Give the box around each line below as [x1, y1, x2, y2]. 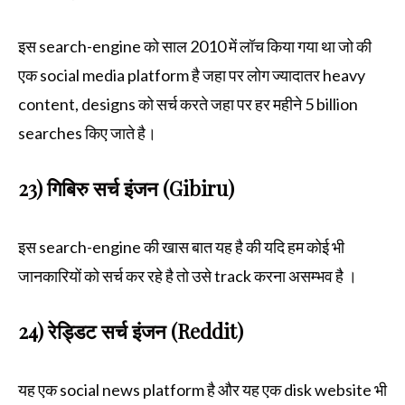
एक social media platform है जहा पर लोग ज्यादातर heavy [18, 65, 365, 86]
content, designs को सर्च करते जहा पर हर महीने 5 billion [18, 94, 358, 115]
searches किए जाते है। [18, 123, 159, 144]
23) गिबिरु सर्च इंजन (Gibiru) [18, 174, 239, 202]
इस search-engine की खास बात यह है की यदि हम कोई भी [18, 237, 344, 258]
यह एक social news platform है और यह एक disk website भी [18, 380, 387, 400]
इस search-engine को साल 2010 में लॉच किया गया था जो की [18, 36, 372, 57]
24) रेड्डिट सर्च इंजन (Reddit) [18, 317, 248, 345]
